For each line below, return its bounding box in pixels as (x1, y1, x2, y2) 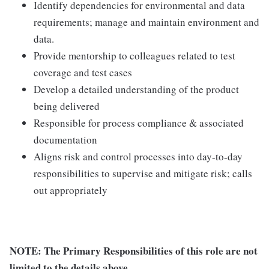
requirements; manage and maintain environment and (34, 15, 259, 29)
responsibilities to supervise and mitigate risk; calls (34, 166, 252, 180)
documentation (34, 133, 97, 147)
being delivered (34, 99, 100, 113)
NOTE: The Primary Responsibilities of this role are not (10, 243, 258, 258)
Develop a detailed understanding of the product (34, 82, 239, 96)
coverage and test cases (34, 65, 132, 79)
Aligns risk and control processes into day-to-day (34, 150, 243, 163)
